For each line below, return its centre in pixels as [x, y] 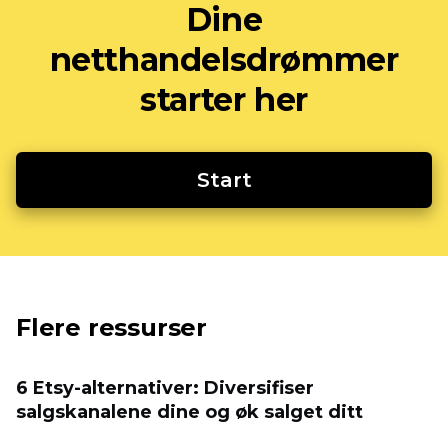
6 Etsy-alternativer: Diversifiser [165, 388]
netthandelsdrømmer [224, 59]
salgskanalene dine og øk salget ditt [189, 412]
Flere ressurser [111, 327]
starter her [224, 99]
